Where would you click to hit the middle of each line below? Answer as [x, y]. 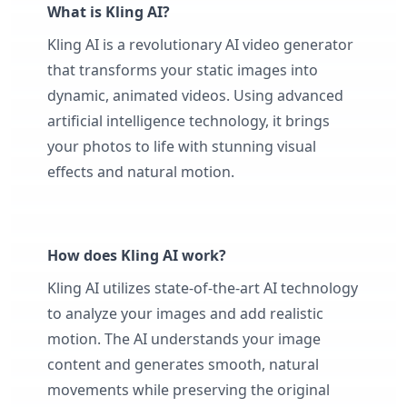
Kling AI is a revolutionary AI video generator [200, 44]
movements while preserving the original [189, 389]
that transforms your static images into [183, 69]
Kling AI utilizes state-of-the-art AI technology [203, 288]
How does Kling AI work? [137, 255]
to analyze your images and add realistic [185, 313]
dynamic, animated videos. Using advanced [195, 95]
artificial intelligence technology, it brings [189, 120]
